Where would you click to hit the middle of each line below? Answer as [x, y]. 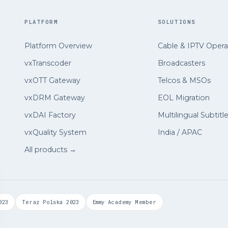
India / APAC [180, 132]
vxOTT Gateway [53, 80]
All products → [51, 149]
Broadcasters [181, 63]
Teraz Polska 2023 [50, 202]
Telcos [170, 80]
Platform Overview [59, 46]
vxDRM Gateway [55, 97]
